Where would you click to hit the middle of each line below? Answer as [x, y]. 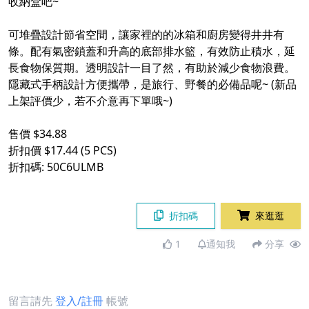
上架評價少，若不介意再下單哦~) [90, 101]
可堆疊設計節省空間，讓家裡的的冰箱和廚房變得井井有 [146, 35]
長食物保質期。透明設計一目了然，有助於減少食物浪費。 [152, 68]
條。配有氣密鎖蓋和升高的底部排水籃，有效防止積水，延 [152, 51]
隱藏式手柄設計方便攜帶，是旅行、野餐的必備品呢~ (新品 [152, 84]
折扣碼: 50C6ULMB [56, 167]
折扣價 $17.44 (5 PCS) [62, 151]
